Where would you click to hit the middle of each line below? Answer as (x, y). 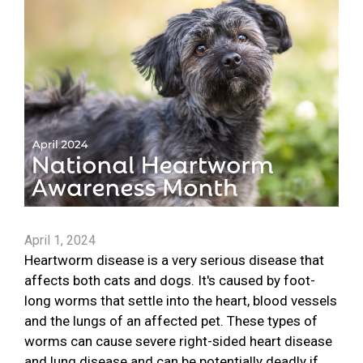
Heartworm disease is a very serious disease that (174, 261)
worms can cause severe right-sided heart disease (178, 342)
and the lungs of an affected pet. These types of (171, 321)
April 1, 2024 (60, 241)
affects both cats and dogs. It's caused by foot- (170, 281)
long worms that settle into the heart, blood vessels (181, 301)
